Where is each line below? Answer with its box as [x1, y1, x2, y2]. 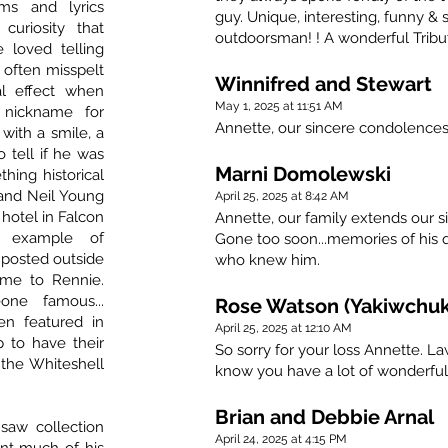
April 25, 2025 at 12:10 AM [215, 321, 352, 336]
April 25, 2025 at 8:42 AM [215, 189, 349, 204]
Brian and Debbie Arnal [215, 405, 434, 430]
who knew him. [215, 251, 320, 270]
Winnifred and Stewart [215, 72, 432, 97]
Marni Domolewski [215, 162, 391, 187]
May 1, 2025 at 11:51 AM [215, 99, 343, 114]
